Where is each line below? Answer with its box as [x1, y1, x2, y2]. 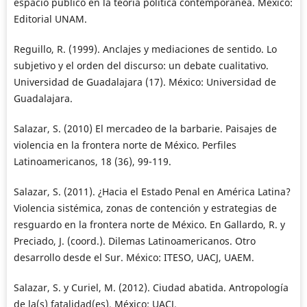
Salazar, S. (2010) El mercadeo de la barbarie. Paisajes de [13, 122, 277, 136]
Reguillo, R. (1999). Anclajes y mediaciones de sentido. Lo [13, 42, 277, 56]
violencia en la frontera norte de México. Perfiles [13, 138, 236, 152]
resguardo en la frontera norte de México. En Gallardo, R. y [13, 218, 285, 232]
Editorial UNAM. [13, 12, 87, 26]
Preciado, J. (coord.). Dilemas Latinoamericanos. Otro [13, 234, 256, 248]
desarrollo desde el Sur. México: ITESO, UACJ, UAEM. [13, 251, 254, 265]
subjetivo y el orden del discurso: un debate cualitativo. [13, 59, 269, 73]
